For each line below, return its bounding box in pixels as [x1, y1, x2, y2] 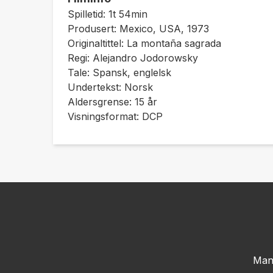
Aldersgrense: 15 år [68, 96, 157, 108]
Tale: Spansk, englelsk [68, 66, 171, 79]
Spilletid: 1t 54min [68, 8, 147, 20]
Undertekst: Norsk [68, 81, 153, 93]
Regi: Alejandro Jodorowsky [68, 52, 198, 64]
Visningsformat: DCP [68, 110, 163, 122]
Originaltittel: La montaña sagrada [68, 37, 221, 49]
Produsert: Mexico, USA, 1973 [68, 23, 209, 35]
